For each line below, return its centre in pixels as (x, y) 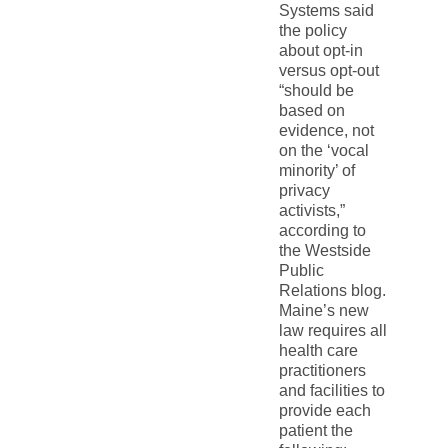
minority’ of (316, 170)
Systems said (326, 10)
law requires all (332, 330)
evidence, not (326, 130)
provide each (324, 410)
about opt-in (320, 50)
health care (318, 350)
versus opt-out (328, 70)
